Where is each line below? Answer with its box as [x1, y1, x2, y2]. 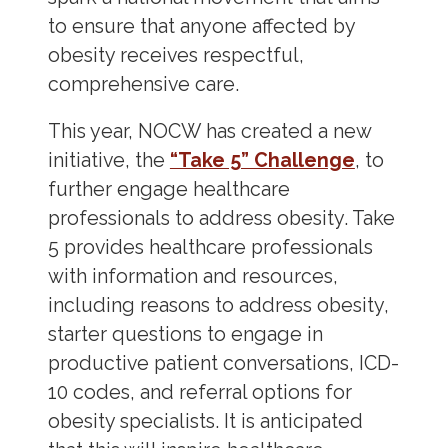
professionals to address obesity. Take [47, 206, 395, 230]
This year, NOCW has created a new [47, 119, 371, 143]
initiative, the [47, 148, 170, 172]
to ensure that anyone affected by [47, 15, 355, 39]
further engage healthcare [47, 177, 290, 201]
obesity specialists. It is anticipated [47, 409, 363, 433]
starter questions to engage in [47, 322, 323, 346]
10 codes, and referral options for [47, 380, 352, 404]
